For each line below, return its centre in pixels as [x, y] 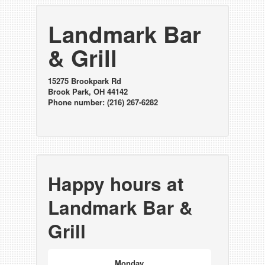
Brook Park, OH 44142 [88, 91]
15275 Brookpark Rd [84, 81]
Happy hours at [115, 184]
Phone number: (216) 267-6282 [103, 102]
